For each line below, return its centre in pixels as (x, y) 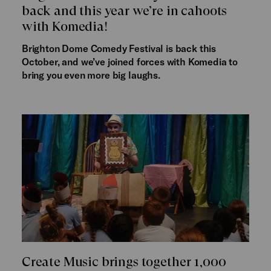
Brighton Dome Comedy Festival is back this (119, 48)
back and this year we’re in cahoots (124, 10)
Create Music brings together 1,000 (124, 261)
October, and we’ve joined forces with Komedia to (130, 61)
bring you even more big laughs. (91, 75)
